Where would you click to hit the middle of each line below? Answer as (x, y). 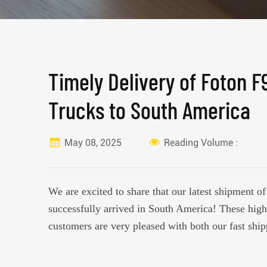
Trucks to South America (149, 110)
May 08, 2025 (93, 142)
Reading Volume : (201, 142)
